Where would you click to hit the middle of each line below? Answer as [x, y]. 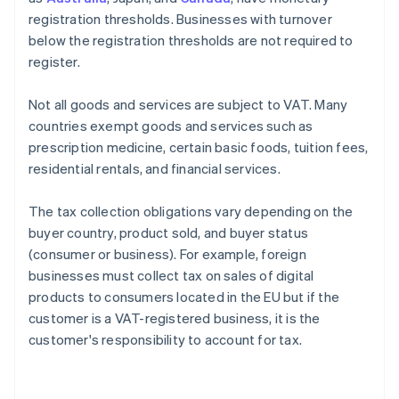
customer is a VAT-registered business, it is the [175, 318]
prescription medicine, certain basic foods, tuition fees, [199, 147]
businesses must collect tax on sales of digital [171, 276]
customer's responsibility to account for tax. [166, 340]
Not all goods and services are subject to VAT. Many [188, 105]
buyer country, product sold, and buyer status [169, 233]
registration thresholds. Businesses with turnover [180, 19]
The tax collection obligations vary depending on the [191, 212]
